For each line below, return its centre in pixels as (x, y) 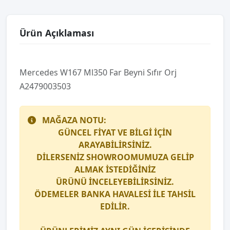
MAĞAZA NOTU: (74, 120)
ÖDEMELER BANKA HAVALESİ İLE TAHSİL (115, 194)
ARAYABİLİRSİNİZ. (115, 145)
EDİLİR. (115, 206)
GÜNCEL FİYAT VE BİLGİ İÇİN (115, 132)
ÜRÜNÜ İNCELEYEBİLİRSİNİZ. (115, 182)
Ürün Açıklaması (57, 33)
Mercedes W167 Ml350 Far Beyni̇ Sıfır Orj (98, 72)
